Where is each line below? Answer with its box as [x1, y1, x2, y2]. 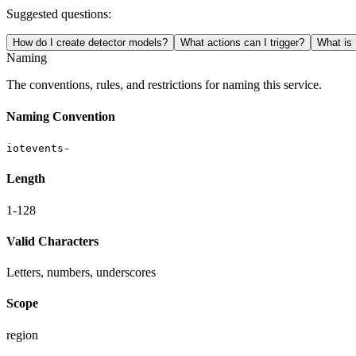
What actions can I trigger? [180, 37, 304, 49]
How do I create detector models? [13, 37, 168, 49]
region [6, 327, 38, 342]
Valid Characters [6, 234, 99, 248]
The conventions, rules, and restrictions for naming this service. [6, 78, 322, 92]
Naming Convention [6, 109, 115, 123]
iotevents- [6, 141, 70, 154]
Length [6, 172, 45, 186]
